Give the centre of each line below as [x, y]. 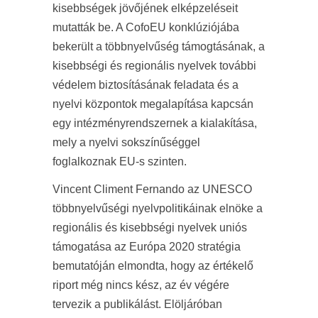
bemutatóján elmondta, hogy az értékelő [153, 266]
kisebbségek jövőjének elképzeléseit [145, 8]
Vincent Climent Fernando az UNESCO [152, 189]
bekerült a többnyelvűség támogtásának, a [159, 46]
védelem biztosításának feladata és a [146, 85]
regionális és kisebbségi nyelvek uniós [150, 227]
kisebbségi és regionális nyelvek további [154, 66]
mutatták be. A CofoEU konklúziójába [146, 27]
